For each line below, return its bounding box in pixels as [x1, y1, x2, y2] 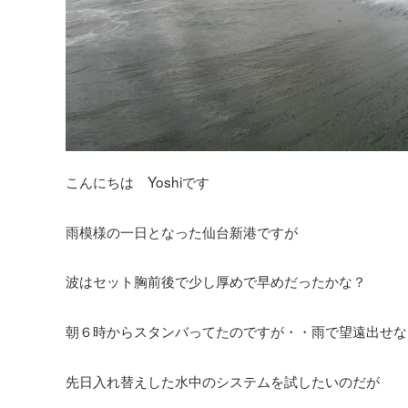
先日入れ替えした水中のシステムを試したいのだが [66, 370, 380, 391]
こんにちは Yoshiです [66, 171, 209, 192]
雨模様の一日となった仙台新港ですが [66, 220, 298, 241]
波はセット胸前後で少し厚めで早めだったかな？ [66, 270, 366, 291]
